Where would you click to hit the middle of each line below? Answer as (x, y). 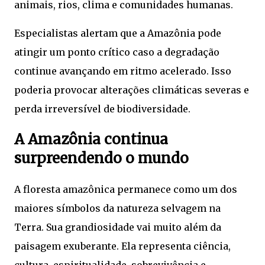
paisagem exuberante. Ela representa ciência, (122, 246)
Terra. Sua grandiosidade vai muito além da (118, 227)
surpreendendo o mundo (101, 159)
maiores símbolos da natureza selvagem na (117, 209)
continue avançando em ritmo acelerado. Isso (123, 71)
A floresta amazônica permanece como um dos (126, 190)
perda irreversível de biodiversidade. (102, 109)
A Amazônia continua (91, 140)
